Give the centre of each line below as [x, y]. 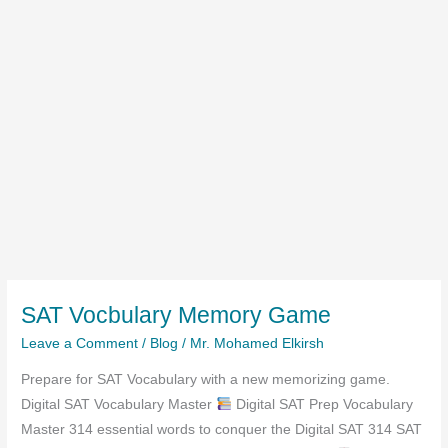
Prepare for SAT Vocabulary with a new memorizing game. [206, 379]
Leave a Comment [80, 344]
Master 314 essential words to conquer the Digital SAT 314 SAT [222, 429]
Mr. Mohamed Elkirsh [257, 344]
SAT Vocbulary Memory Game [176, 314]
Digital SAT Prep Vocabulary [322, 404]
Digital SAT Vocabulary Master [119, 404]
